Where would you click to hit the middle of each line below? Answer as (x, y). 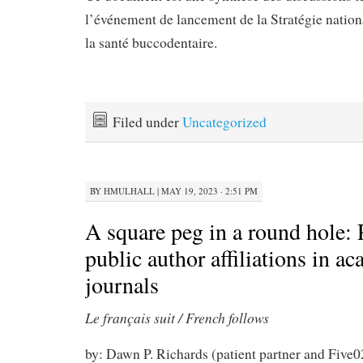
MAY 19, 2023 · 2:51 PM (209, 190)
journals (122, 284)
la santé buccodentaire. (151, 43)
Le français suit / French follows (177, 317)
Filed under (147, 122)
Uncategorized (224, 122)
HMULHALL (129, 190)
